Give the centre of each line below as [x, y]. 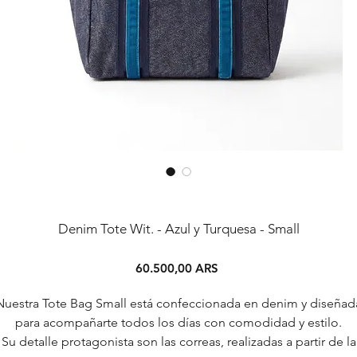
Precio [235, 267]
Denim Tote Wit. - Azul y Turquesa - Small [178, 228]
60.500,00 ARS [177, 268]
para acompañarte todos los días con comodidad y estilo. [178, 322]
